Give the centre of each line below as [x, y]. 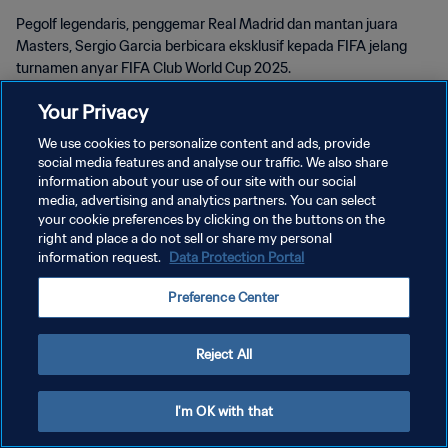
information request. [101, 257]
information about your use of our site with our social [197, 181]
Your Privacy [93, 111]
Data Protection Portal [237, 257]
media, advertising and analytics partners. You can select [207, 200]
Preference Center [224, 297]
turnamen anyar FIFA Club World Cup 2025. [153, 68]
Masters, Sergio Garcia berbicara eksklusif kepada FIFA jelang [211, 46]
